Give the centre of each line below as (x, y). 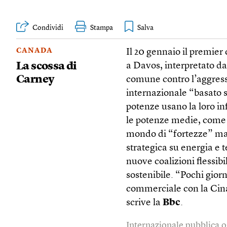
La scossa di (47, 66)
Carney (35, 79)
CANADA (34, 50)
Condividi (48, 28)
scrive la (145, 203)
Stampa (102, 28)
